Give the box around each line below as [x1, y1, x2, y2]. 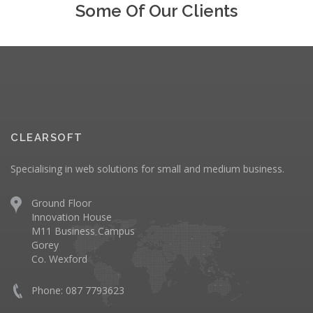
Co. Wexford [31, 252, 87, 265]
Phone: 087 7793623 [31, 283, 124, 297]
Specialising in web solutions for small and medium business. [10, 161, 284, 175]
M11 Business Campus [31, 224, 135, 238]
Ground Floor [31, 196, 92, 210]
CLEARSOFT [10, 131, 83, 144]
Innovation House [31, 210, 112, 224]
